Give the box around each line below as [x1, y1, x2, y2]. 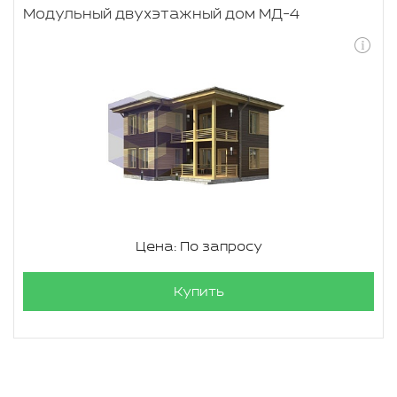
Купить [173, 284, 224, 300]
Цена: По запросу [135, 238, 262, 254]
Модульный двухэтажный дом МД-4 [23, 5, 300, 23]
